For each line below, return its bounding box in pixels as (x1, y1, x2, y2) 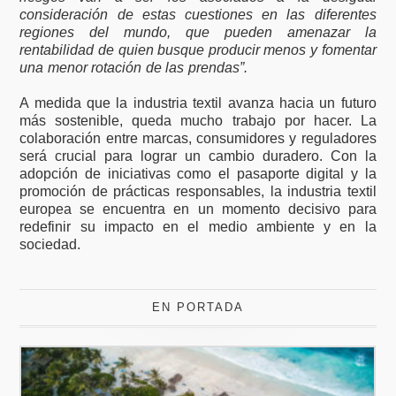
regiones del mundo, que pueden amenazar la (19, 24, 377, 40)
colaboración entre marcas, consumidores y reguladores (19, 130, 377, 146)
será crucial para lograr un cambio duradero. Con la (19, 148, 377, 164)
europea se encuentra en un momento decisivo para (19, 201, 377, 217)
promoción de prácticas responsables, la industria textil (19, 183, 377, 199)
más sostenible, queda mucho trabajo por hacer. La (19, 112, 377, 128)
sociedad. (19, 236, 81, 252)
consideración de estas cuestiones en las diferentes (19, 6, 377, 22)
